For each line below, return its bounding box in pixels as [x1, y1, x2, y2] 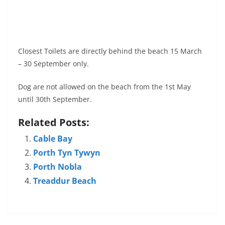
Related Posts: [18, 116, 89, 130]
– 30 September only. [18, 59, 89, 69]
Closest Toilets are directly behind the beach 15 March [18, 46, 202, 56]
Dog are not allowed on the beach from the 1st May [18, 82, 191, 92]
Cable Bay [33, 133, 72, 145]
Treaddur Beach [33, 175, 96, 187]
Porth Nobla [33, 161, 82, 173]
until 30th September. [18, 94, 92, 104]
